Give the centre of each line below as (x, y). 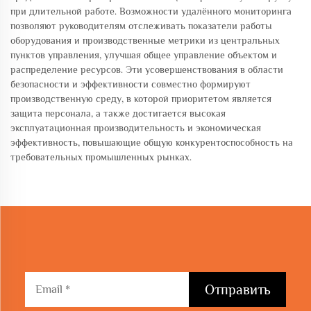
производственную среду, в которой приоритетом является (141, 99)
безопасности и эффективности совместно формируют (131, 84)
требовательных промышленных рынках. (101, 157)
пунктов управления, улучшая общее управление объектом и (144, 55)
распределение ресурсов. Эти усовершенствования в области (147, 69)
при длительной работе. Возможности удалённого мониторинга (151, 11)
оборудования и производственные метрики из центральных (145, 40)
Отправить (237, 289)
